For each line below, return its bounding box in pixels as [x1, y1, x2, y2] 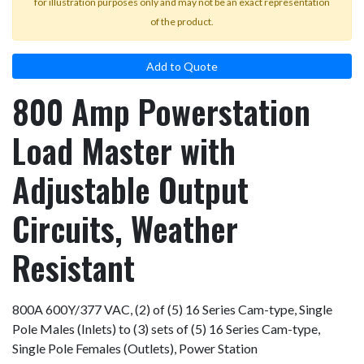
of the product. [150, 15, 214, 28]
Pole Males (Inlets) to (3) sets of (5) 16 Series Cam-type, [12, 320, 320, 336]
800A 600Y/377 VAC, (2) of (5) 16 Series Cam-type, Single [12, 301, 332, 317]
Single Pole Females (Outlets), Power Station [12, 340, 258, 356]
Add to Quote [146, 58, 218, 73]
